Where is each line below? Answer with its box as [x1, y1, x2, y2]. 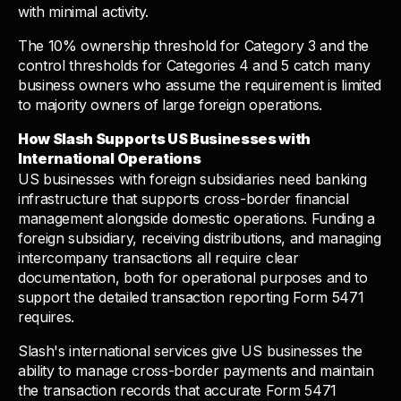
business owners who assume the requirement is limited [18, 76, 382, 95]
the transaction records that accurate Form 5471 [18, 380, 337, 399]
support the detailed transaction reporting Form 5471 [18, 287, 364, 306]
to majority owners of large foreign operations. [18, 96, 322, 115]
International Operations [18, 149, 201, 168]
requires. [18, 307, 75, 326]
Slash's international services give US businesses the [18, 341, 363, 360]
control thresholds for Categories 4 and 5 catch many [18, 56, 371, 75]
